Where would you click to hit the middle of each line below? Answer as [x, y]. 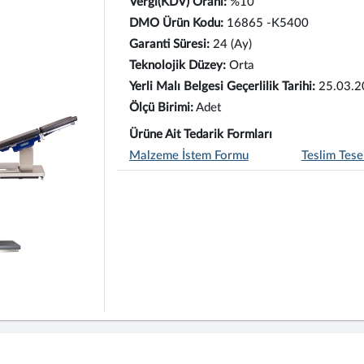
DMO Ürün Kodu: [176, 23]
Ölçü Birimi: [161, 108]
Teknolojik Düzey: [178, 65]
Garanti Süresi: [169, 44]
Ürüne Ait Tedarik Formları [201, 134]
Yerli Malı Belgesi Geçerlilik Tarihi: [222, 87]
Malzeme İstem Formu [189, 156]
